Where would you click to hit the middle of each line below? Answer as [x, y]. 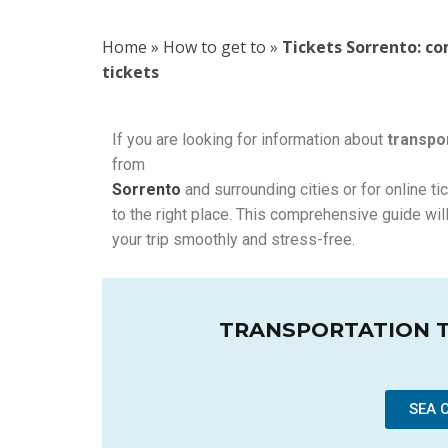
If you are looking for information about [249, 139]
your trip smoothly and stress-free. [233, 239]
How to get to [214, 47]
